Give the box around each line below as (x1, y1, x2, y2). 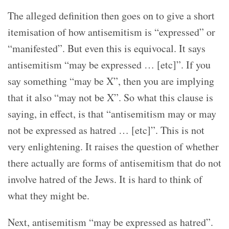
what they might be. (8, 188, 89, 202)
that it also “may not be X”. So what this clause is (8, 90, 213, 104)
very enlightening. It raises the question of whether (8, 139, 219, 153)
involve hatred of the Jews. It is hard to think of (8, 172, 202, 186)
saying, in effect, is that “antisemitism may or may (8, 106, 216, 121)
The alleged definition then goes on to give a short (8, 8, 215, 22)
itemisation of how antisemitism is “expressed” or (8, 25, 215, 39)
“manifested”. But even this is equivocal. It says (8, 41, 205, 55)
